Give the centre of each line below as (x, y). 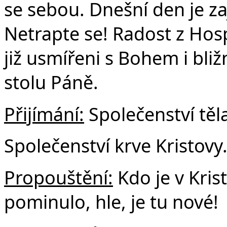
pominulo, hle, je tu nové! (111, 202)
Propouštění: (59, 178)
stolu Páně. (51, 82)
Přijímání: (44, 114)
